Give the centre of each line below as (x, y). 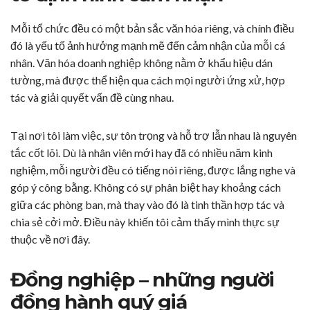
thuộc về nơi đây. (50, 239)
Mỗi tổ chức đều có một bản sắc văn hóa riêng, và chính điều (152, 28)
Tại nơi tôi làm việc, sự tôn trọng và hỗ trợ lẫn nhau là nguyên (154, 136)
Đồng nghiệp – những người (142, 280)
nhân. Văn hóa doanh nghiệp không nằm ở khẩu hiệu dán (142, 63)
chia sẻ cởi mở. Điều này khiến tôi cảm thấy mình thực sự (145, 222)
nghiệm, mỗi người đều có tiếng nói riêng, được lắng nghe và (153, 170)
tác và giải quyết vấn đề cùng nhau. (92, 98)
